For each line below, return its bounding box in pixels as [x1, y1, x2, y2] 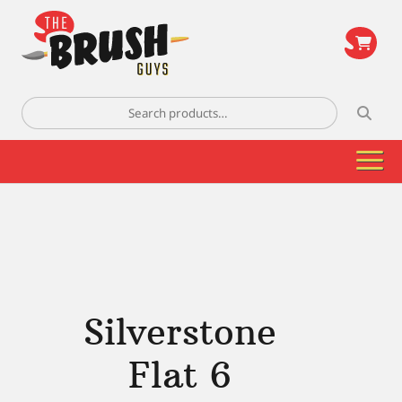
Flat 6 [127, 353, 232, 398]
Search [21, 96, 65, 116]
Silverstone [83, 310, 276, 354]
